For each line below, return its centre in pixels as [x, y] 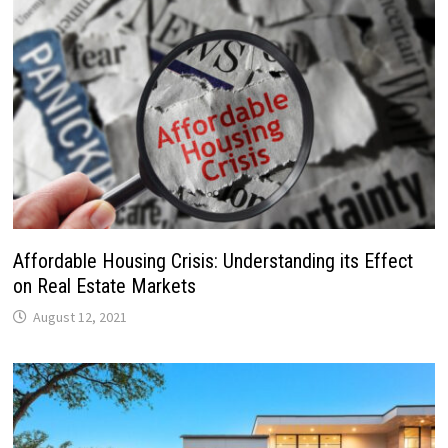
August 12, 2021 [79, 317]
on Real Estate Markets [104, 286]
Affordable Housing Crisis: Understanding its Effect [212, 261]
